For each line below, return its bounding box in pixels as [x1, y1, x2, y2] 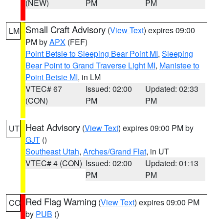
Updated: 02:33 [145, 83, 199, 94]
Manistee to [159, 60, 199, 71]
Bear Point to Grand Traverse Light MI [25, 60, 155, 71]
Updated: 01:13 [145, 157, 199, 169]
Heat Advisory [25, 121, 80, 133]
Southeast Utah [25, 146, 79, 157]
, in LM [78, 71, 101, 83]
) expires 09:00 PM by [118, 122, 194, 133]
